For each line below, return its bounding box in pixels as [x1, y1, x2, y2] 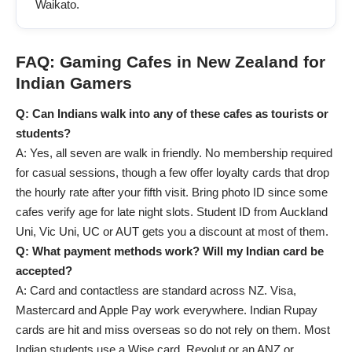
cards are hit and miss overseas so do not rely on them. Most [16, 323, 330, 336]
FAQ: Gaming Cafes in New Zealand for [16, 52, 325, 71]
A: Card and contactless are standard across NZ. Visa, [16, 284, 296, 297]
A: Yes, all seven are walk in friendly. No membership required [16, 146, 332, 159]
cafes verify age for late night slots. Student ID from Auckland [16, 205, 328, 218]
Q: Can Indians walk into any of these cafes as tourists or [16, 107, 328, 120]
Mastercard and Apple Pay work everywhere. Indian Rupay [16, 303, 317, 317]
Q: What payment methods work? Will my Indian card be [16, 244, 324, 258]
